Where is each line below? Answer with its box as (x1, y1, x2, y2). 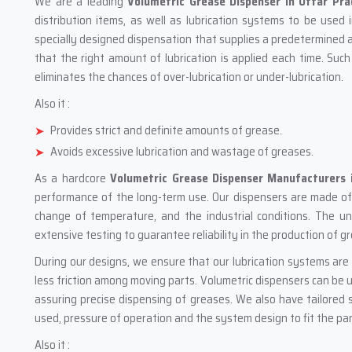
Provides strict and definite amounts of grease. (50, 121, 282, 140)
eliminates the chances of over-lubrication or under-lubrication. (35, 68, 343, 86)
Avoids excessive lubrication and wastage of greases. (50, 142, 313, 161)
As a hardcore (35, 169, 111, 188)
